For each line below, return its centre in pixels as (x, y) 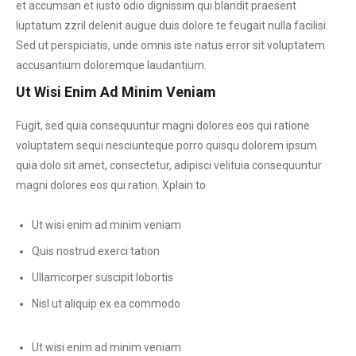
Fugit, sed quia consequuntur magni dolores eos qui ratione (163, 126)
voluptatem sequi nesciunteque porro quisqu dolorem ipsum (166, 145)
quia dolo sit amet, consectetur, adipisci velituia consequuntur (169, 165)
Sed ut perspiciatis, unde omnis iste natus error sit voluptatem (170, 45)
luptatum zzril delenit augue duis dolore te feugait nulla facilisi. (172, 25)
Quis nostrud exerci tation (96, 251)
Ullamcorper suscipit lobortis (103, 277)
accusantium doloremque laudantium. (111, 65)
